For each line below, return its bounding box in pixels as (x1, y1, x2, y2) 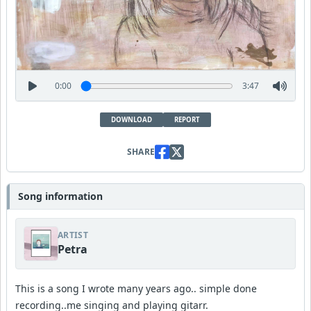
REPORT (174, 115, 200, 124)
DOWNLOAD (111, 115, 152, 124)
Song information (18, 190, 103, 203)
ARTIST (58, 229, 88, 241)
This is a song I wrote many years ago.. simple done (15, 282, 257, 295)
